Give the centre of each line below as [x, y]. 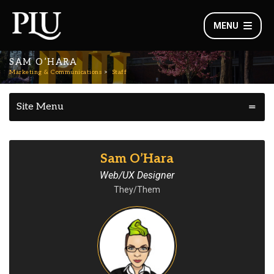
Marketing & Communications [55, 72]
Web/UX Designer [137, 175]
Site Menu [40, 107]
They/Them [137, 190]
